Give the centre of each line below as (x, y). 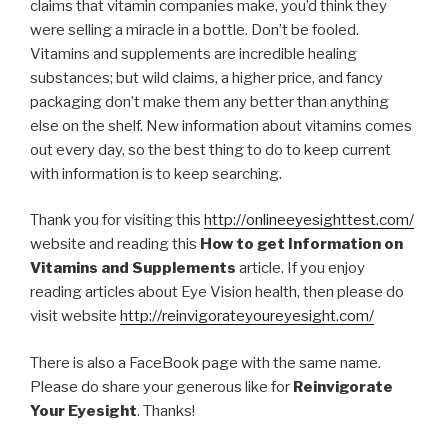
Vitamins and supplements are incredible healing (193, 53)
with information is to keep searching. (156, 173)
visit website (75, 316)
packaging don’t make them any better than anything (209, 101)
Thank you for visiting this (117, 220)
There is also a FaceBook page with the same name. (205, 362)
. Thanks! (166, 410)
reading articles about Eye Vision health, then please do (217, 292)
